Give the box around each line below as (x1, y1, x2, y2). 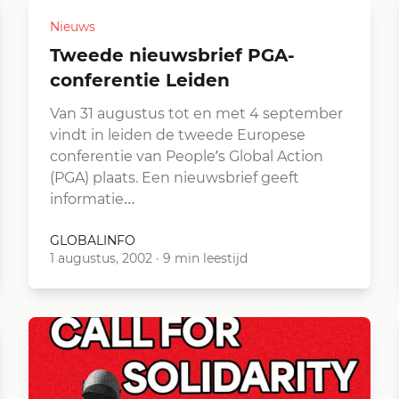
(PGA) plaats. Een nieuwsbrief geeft (50, 169, 299, 186)
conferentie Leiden (50, 69, 230, 91)
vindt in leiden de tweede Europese (50, 126, 305, 143)
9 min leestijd (163, 250, 248, 266)
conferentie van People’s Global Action (50, 148, 323, 165)
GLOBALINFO (50, 232, 135, 248)
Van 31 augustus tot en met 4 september (50, 105, 343, 122)
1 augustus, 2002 (50, 250, 152, 266)
